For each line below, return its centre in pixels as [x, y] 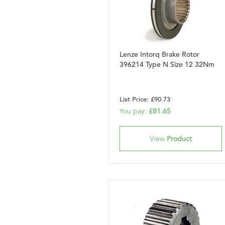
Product [179, 139]
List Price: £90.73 [145, 99]
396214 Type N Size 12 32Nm [167, 64]
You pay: [134, 111]
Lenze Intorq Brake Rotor [159, 54]
